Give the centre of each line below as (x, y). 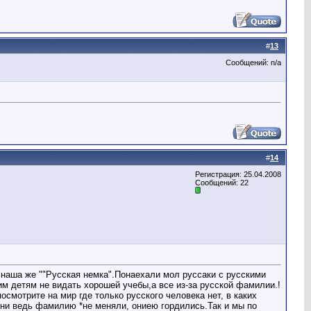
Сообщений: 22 (222, 183)
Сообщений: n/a (253, 62)
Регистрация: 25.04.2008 (238, 174)
